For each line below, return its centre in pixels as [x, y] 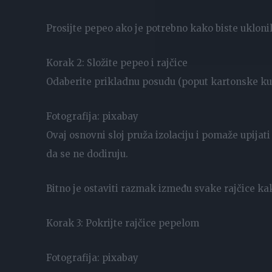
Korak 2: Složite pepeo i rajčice [117, 63]
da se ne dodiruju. [87, 154]
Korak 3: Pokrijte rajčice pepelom [123, 223]
